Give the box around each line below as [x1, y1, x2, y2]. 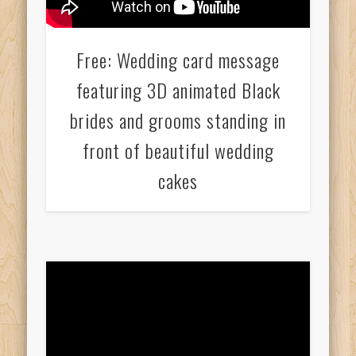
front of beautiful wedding [82, 135, 274, 164]
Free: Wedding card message [76, 44, 280, 74]
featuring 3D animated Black [75, 75, 281, 104]
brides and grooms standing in [70, 105, 286, 134]
